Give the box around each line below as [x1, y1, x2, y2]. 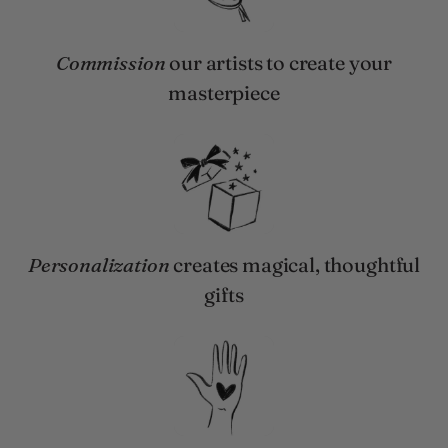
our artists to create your [165, 50, 393, 76]
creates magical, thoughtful [169, 252, 421, 278]
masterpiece [168, 80, 280, 106]
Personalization [27, 252, 170, 278]
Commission [55, 50, 166, 76]
